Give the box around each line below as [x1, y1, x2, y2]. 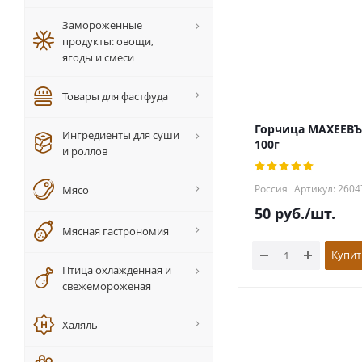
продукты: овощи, [62, 34, 154, 48]
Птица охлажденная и [62, 263, 171, 277]
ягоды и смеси [62, 50, 134, 65]
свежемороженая [62, 279, 151, 293]
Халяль [62, 318, 98, 332]
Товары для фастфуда [62, 89, 168, 103]
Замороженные [62, 18, 142, 32]
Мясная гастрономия [62, 224, 169, 238]
